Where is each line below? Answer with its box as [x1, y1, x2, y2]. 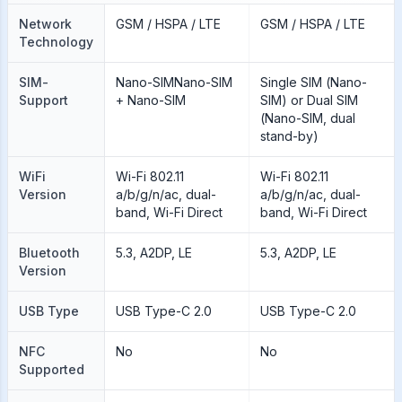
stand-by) [259, 128, 319, 144]
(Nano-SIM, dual [259, 110, 355, 126]
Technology [19, 34, 93, 49]
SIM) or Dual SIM [259, 92, 358, 108]
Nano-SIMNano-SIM [115, 74, 232, 90]
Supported [19, 362, 84, 377]
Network [19, 16, 72, 31]
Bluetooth [19, 245, 80, 260]
